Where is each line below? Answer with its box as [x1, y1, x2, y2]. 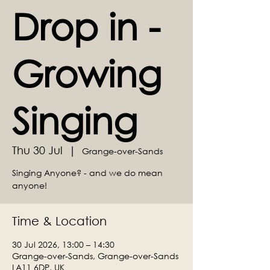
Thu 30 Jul [12, 143, 63, 157]
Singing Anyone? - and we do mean [12, 167, 163, 178]
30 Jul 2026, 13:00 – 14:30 [12, 239, 115, 250]
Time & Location [12, 214, 107, 228]
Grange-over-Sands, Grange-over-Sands [12, 250, 178, 262]
